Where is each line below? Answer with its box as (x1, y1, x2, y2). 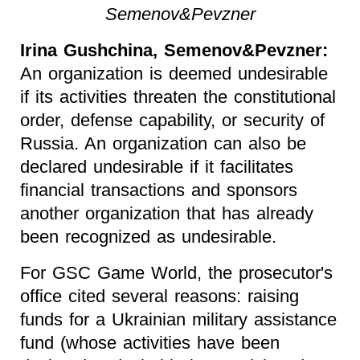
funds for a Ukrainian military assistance (20, 309, 337, 329)
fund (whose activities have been (20, 332, 280, 353)
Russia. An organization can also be (20, 133, 306, 153)
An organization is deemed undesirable (20, 63, 328, 84)
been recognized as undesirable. (20, 226, 276, 247)
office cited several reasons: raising (20, 285, 299, 306)
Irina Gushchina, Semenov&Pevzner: (20, 39, 328, 60)
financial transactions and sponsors (20, 179, 297, 200)
